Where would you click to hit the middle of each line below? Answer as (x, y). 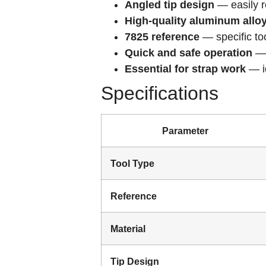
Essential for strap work (185, 69)
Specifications (160, 94)
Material (128, 229)
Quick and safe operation (189, 53)
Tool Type (132, 164)
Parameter (185, 131)
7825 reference (162, 37)
